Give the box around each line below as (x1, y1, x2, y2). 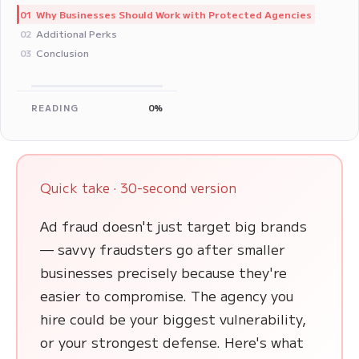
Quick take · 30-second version (40, 178, 236, 198)
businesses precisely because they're (40, 262, 287, 283)
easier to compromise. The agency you (40, 285, 293, 306)
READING (31, 101, 79, 115)
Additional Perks (36, 26, 117, 41)
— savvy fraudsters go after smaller (40, 239, 285, 260)
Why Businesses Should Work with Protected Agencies (36, 7, 312, 22)
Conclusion (36, 46, 89, 60)
